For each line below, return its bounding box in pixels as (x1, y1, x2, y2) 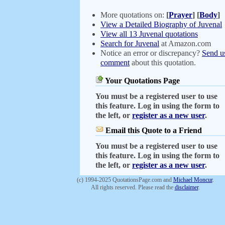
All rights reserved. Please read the (90, 184, 175, 191)
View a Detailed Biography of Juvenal (100, 20, 222, 29)
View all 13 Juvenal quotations (100, 30, 198, 38)
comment (100, 58, 130, 67)
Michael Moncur (173, 176, 212, 183)
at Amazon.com (159, 39, 211, 48)
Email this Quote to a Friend (105, 126, 202, 135)
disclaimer (174, 184, 198, 191)
